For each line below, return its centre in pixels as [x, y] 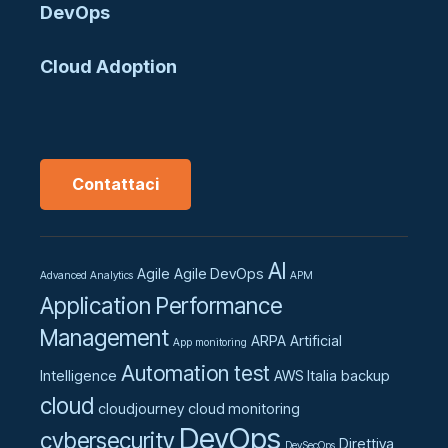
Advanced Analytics [86, 276]
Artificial [316, 341]
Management [104, 338]
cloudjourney [141, 409]
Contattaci [115, 183]
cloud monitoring [244, 409]
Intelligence [78, 376]
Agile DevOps [219, 274]
